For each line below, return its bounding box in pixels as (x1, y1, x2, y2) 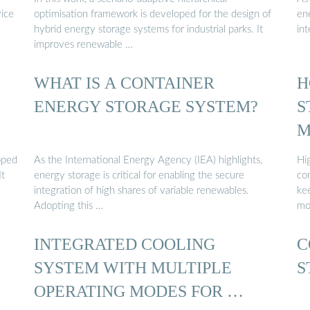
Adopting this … (34, 200, 103, 211)
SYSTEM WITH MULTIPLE (34, 257, 232, 277)
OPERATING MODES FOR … (34, 281, 244, 300)
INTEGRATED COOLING (34, 234, 215, 253)
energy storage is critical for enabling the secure (34, 170, 244, 181)
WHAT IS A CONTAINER (34, 73, 215, 93)
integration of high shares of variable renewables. (34, 185, 249, 196)
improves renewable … (34, 39, 133, 50)
